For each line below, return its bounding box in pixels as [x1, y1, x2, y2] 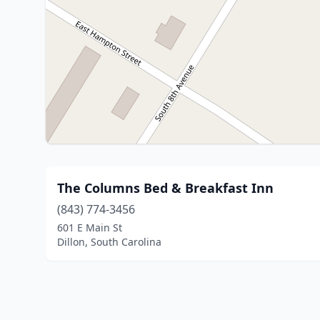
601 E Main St [57, 221, 122, 234]
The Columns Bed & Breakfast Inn [57, 179, 274, 196]
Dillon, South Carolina [57, 235, 161, 249]
